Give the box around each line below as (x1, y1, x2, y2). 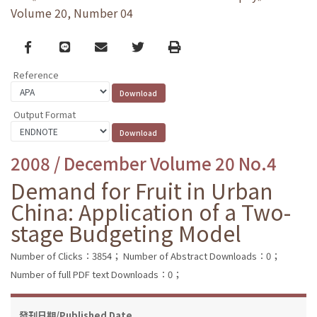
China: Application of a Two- (11, 195, 291, 227)
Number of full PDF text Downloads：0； (11, 267, 182, 281)
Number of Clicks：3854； (11, 248, 121, 263)
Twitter (131, 37, 174, 55)
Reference (13, 68, 59, 82)
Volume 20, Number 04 (11, 4, 133, 22)
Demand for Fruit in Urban (11, 174, 273, 206)
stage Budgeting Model (11, 217, 241, 248)
